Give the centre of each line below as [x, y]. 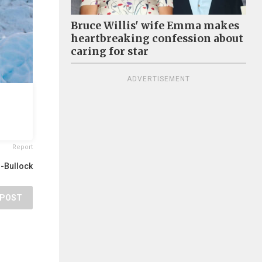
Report [23, 147]
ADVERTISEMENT [158, 79]
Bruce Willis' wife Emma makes [155, 25]
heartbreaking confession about [157, 38]
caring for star [110, 51]
